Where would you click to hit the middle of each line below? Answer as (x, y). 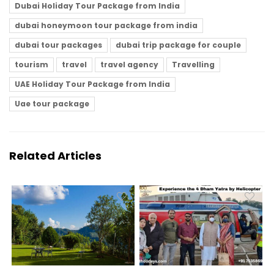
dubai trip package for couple (178, 45)
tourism (31, 64)
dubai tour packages (58, 45)
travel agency (129, 64)
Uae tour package (52, 103)
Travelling (193, 64)
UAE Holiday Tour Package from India (92, 84)
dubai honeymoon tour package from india (106, 25)
